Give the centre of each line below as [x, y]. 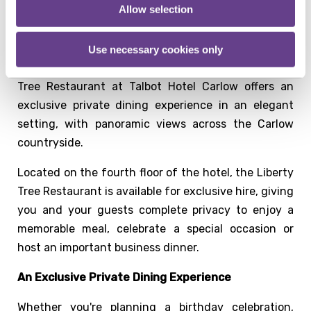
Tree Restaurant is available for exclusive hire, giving [155, 191]
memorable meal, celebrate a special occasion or [155, 228]
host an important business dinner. [108, 247]
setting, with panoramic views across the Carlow [155, 124]
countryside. [50, 142]
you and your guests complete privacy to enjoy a [155, 210]
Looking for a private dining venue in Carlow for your [155, 49]
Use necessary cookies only [155, 49]
